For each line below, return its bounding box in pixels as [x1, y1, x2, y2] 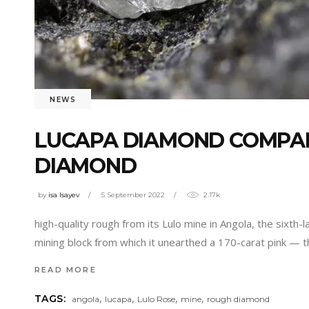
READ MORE [34, 264, 97, 275]
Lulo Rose [137, 293, 176, 304]
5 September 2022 [101, 190, 165, 199]
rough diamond [207, 293, 270, 304]
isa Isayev [48, 190, 79, 199]
